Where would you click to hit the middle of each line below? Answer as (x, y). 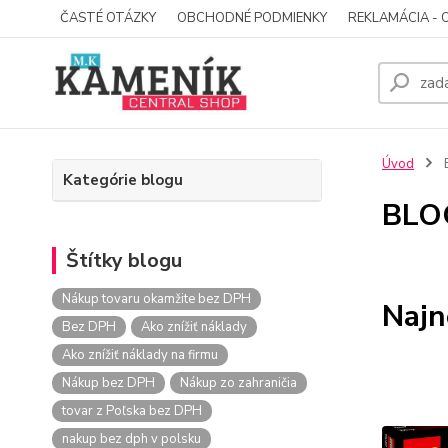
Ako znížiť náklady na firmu (140, 355)
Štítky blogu (124, 260)
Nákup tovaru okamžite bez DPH (156, 299)
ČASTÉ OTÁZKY (108, 18)
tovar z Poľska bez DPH (132, 411)
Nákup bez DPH (108, 383)
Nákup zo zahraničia (238, 383)
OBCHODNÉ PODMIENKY (252, 18)
